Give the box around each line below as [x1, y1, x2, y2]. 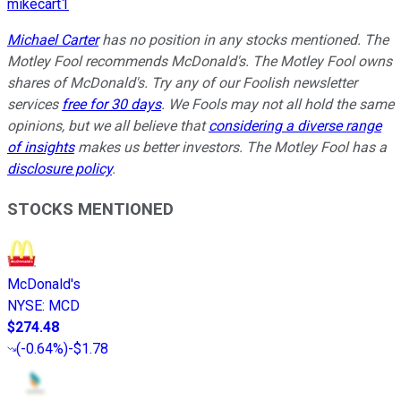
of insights [7, 139, 74, 157]
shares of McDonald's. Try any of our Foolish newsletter [7, 74, 357, 92]
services [7, 96, 62, 114]
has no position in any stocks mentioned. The [98, 31, 388, 49]
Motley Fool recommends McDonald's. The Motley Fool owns [7, 53, 392, 71]
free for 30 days [62, 96, 161, 114]
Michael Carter [7, 31, 98, 49]
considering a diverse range [209, 117, 381, 135]
